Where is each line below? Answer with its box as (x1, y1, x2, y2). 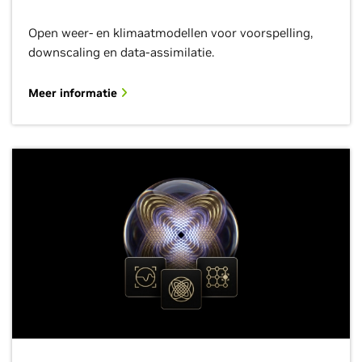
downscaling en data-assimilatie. (28, 44, 214, 60)
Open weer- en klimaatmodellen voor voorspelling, (28, 25, 313, 40)
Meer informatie (28, 86, 120, 100)
